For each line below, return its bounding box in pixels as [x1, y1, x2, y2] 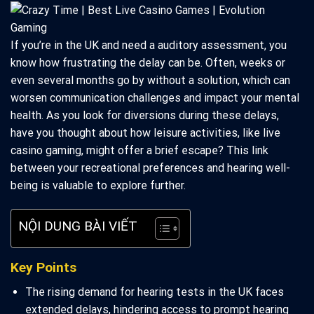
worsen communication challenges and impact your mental [11, 91, 299, 105]
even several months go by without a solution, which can [11, 74, 290, 88]
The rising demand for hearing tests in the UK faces [25, 285, 284, 299]
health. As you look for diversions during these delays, [11, 109, 279, 123]
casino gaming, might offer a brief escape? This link [11, 144, 268, 158]
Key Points [11, 259, 76, 276]
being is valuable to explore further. [11, 179, 186, 193]
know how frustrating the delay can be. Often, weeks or [11, 56, 285, 70]
